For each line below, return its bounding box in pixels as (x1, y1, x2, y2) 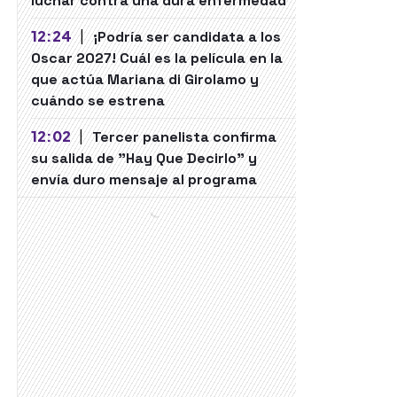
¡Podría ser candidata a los (92, 27, 281, 46)
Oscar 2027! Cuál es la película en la (31, 49, 283, 67)
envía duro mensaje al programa (31, 170, 257, 189)
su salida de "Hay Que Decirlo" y (31, 149, 257, 167)
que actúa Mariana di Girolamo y (31, 70, 259, 89)
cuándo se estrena (31, 91, 165, 110)
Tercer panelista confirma (91, 128, 276, 146)
